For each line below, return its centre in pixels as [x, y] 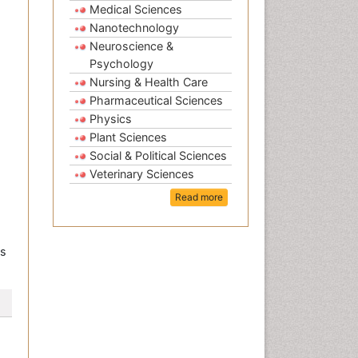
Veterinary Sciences [142, 174]
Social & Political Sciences [158, 156]
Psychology [121, 64]
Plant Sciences [128, 137]
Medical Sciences [136, 10]
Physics [111, 119]
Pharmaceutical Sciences [156, 101]
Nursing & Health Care [149, 82]
